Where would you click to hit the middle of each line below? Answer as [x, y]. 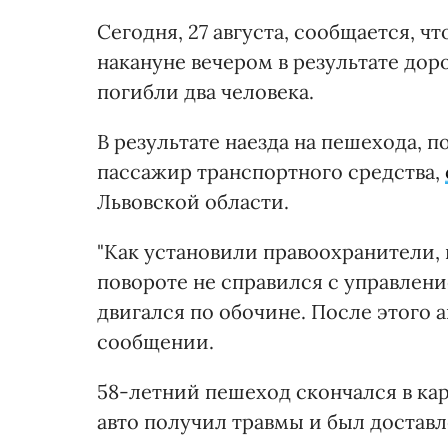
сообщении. [155, 341]
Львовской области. [193, 201]
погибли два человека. [205, 91]
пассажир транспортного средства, [271, 171]
